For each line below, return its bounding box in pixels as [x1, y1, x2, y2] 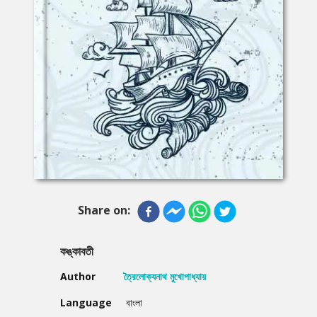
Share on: [78, 202, 130, 218]
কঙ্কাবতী [60, 243, 93, 259]
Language [60, 295, 112, 309]
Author [60, 269, 96, 283]
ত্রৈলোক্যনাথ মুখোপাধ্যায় [124, 269, 206, 283]
